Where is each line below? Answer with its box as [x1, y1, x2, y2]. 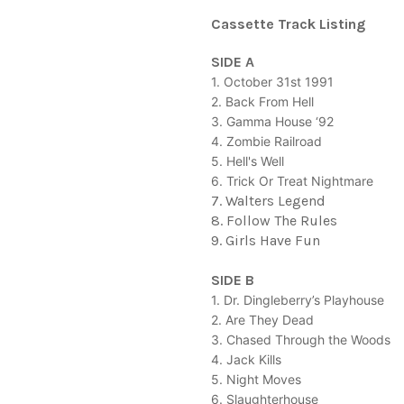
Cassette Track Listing [211, 14, 369, 32]
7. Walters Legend [211, 191, 326, 209]
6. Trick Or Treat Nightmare [211, 172, 373, 188]
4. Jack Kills [211, 351, 281, 367]
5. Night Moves [211, 371, 301, 387]
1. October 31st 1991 [211, 73, 334, 89]
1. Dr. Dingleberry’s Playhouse [211, 291, 384, 308]
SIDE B [211, 271, 254, 289]
